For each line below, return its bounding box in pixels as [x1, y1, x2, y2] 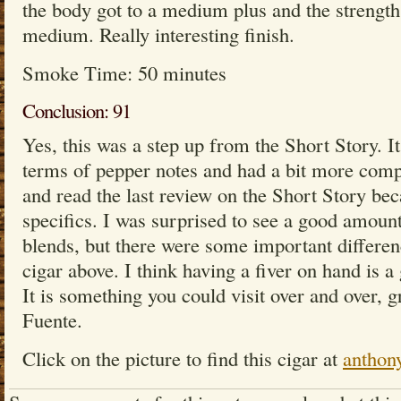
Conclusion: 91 [22, 97, 131, 124]
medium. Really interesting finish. [22, 21, 294, 47]
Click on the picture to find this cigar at [22, 345, 343, 371]
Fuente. [22, 306, 82, 333]
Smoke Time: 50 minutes [22, 59, 226, 86]
